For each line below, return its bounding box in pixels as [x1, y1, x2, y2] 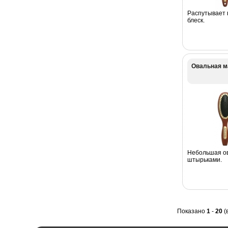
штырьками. [187, 156, 222, 163]
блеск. [187, 16, 205, 24]
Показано [177, 207, 207, 215]
